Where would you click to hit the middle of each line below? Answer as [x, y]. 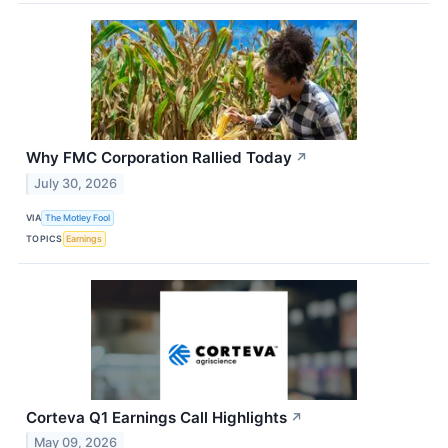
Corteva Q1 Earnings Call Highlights [156, 417]
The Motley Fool [78, 217]
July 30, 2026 [76, 183]
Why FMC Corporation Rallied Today [159, 157]
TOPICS [44, 238]
